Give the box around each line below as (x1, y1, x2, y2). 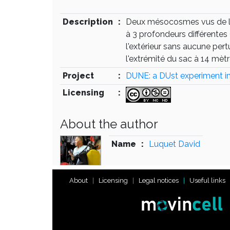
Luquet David (148, 139, 200, 149)
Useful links (189, 176, 225, 184)
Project (62, 71, 94, 81)
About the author (60, 117, 158, 132)
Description (62, 17, 113, 27)
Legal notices (139, 176, 179, 184)
